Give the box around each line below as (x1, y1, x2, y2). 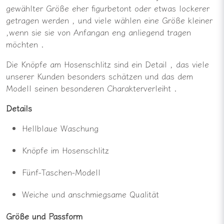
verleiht (143, 81, 174, 94)
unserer (6, 69, 37, 82)
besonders (67, 69, 108, 82)
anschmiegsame (68, 187, 129, 200)
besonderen (61, 81, 107, 94)
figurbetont (91, 1, 134, 14)
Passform (48, 209, 82, 222)
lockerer (179, 1, 209, 14)
